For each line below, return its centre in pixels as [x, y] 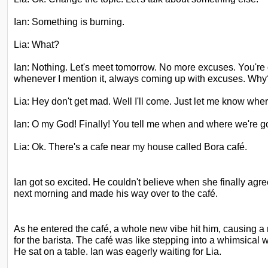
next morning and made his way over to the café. [117, 193]
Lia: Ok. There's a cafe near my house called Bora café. [130, 147]
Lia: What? [36, 44]
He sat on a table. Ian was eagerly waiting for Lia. [118, 251]
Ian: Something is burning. [69, 22]
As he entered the [51, 229]
